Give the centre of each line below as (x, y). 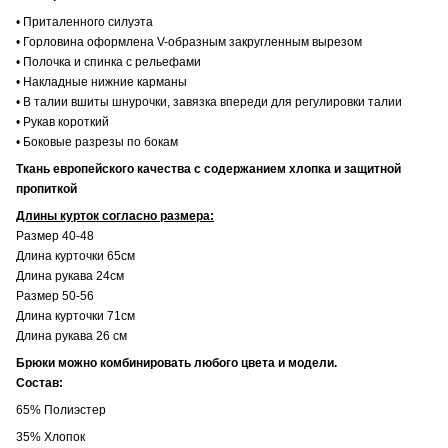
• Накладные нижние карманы (101, 81)
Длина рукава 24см (70, 275)
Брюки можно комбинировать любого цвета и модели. (176, 362)
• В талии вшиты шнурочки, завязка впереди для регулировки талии (210, 101)
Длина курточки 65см (75, 255)
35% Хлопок (50, 436)
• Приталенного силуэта (84, 21)
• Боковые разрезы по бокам (97, 141)
